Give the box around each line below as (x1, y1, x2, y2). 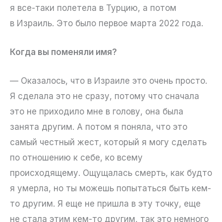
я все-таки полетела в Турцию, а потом (10, 3, 176, 13)
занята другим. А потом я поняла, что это (10, 122, 187, 132)
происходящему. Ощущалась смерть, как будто (10, 168, 212, 178)
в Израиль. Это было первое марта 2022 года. (10, 18, 203, 28)
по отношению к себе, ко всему (10, 153, 143, 163)
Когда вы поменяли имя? (10, 47, 117, 57)
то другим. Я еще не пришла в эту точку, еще (10, 199, 201, 209)
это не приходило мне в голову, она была (10, 107, 183, 117)
